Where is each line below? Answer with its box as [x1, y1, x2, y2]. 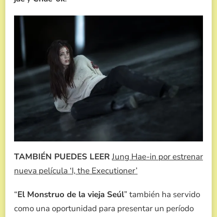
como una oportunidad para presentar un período [14, 203, 194, 215]
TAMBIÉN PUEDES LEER [14, 151, 110, 163]
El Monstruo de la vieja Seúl [17, 189, 124, 201]
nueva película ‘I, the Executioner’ [14, 165, 138, 177]
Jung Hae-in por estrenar [112, 151, 203, 163]
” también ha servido [124, 189, 200, 201]
